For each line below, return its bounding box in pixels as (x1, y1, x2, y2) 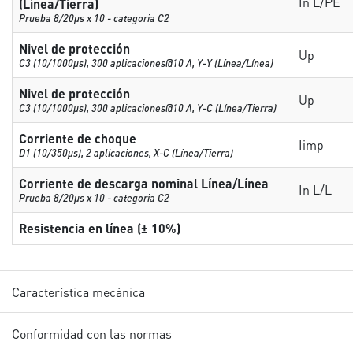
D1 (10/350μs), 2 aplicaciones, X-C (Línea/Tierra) (19, 146, 234, 159)
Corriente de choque (19, 130, 137, 147)
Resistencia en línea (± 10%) (19, 220, 181, 236)
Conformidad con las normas (12, 325, 173, 342)
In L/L (299, 181, 333, 198)
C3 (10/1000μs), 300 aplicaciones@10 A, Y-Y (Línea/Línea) (19, 56, 274, 69)
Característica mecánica (12, 283, 146, 300)
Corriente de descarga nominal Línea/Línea (19, 175, 269, 191)
